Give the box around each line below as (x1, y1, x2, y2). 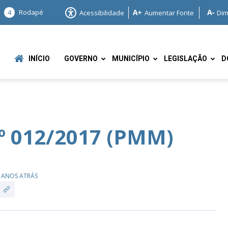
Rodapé (19, 8, 43, 17)
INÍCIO (28, 53, 50, 64)
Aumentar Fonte (145, 8, 194, 17)
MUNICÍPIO (112, 53, 150, 64)
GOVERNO (64, 53, 98, 64)
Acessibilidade (79, 8, 124, 17)
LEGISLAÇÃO (164, 53, 207, 64)
